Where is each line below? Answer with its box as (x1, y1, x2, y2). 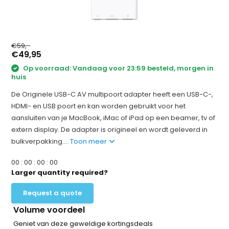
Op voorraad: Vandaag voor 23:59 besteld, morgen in (21, 63, 214, 73)
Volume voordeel (13, 203, 85, 216)
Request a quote (23, 188, 82, 198)
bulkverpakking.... (11, 136, 71, 146)
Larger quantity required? (11, 167, 108, 177)
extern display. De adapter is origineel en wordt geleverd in (11, 124, 208, 134)
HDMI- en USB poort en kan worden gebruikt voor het (11, 101, 186, 111)
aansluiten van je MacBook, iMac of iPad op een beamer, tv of (11, 112, 216, 123)
